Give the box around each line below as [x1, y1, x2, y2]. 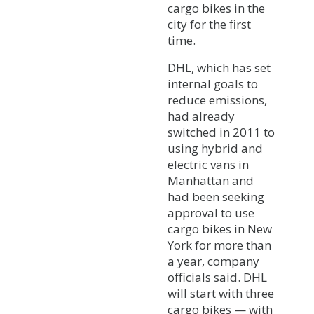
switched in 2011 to [168, 123, 275, 140]
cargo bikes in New [168, 220, 272, 237]
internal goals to [168, 75, 258, 92]
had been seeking [168, 188, 264, 205]
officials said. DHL [168, 268, 267, 285]
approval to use [168, 204, 254, 221]
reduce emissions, [168, 91, 267, 108]
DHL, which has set [168, 59, 271, 76]
